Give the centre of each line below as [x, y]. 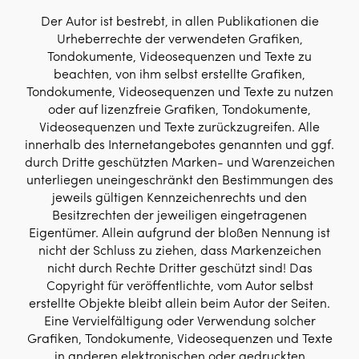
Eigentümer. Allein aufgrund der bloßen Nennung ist [179, 232]
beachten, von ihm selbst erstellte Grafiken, [179, 73]
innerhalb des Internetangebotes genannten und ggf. [179, 144]
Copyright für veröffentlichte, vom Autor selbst [179, 285]
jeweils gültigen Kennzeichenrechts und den [179, 197]
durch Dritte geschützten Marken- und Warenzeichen [179, 161]
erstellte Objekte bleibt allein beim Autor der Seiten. [179, 303]
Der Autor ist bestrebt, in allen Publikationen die [179, 20]
